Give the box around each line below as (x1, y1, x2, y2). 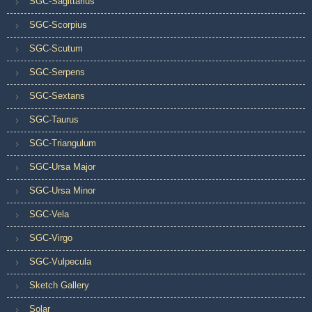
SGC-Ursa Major (29, 161, 95, 172)
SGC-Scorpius (29, 19, 87, 30)
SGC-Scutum (29, 42, 83, 54)
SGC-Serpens (29, 66, 85, 77)
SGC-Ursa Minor (29, 185, 95, 196)
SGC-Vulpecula (29, 256, 91, 267)
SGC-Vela (29, 208, 69, 219)
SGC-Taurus (29, 114, 79, 125)
